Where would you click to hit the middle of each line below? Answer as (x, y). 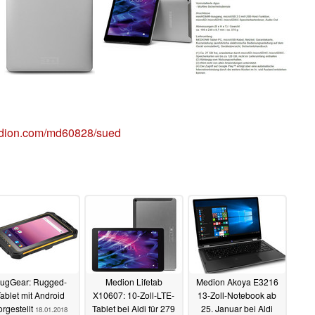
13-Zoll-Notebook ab (237, 295)
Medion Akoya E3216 (237, 282)
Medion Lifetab (134, 282)
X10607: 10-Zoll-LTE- (134, 295)
